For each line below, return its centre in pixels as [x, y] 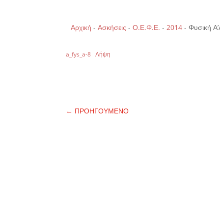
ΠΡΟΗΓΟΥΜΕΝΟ [102, 110]
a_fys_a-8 [79, 54]
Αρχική [81, 27]
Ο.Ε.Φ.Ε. [147, 27]
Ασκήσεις [112, 27]
